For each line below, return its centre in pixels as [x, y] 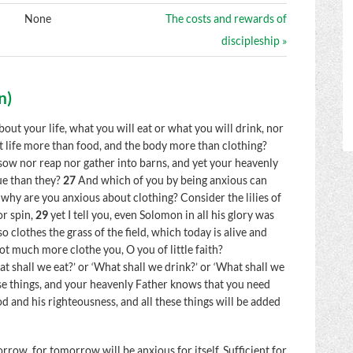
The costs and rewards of [227, 19]
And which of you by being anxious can [173, 181]
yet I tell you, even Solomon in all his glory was [163, 216]
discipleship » [255, 41]
